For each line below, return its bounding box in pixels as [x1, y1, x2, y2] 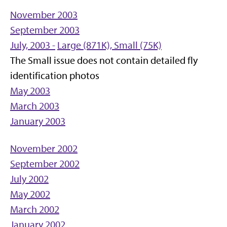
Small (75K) [114, 39, 162, 51]
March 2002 [10, 203, 59, 215]
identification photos [10, 69, 99, 82]
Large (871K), [57, 39, 114, 51]
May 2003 [10, 85, 50, 97]
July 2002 [10, 173, 49, 185]
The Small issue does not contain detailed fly [10, 54, 198, 66]
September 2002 [10, 158, 80, 170]
